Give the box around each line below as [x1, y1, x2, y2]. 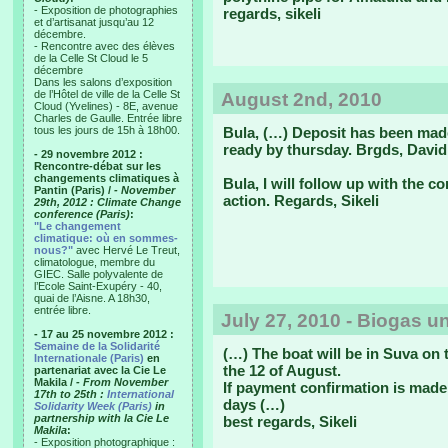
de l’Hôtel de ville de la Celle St [34, 88, 180, 100]
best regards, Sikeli [223, 413, 357, 430]
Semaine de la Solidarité [34, 340, 160, 352]
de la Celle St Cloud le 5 [34, 52, 148, 64]
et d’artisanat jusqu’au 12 [34, 16, 154, 28]
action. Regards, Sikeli [223, 192, 379, 209]
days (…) [223, 396, 285, 413]
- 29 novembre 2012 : [34, 148, 143, 160]
